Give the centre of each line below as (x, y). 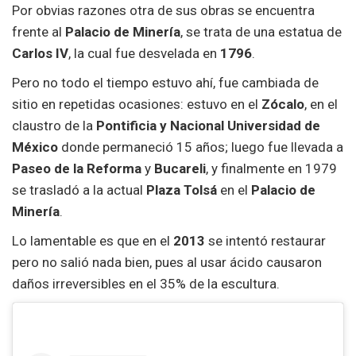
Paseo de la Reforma (77, 168)
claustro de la (54, 125)
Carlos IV (40, 53)
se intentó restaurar (265, 240)
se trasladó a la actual (79, 190)
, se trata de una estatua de (261, 31)
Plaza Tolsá (183, 190)
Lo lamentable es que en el (93, 240)
